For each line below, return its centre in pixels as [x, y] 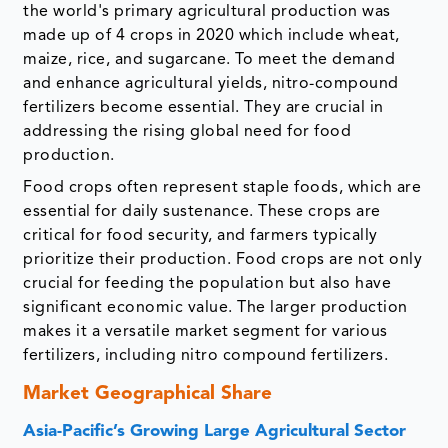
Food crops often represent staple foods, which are [222, 188]
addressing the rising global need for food [187, 132]
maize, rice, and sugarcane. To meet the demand [209, 60]
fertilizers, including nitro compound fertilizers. [206, 356]
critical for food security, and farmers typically [200, 236]
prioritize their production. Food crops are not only [223, 260]
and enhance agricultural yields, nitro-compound [211, 84]
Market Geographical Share [148, 395]
